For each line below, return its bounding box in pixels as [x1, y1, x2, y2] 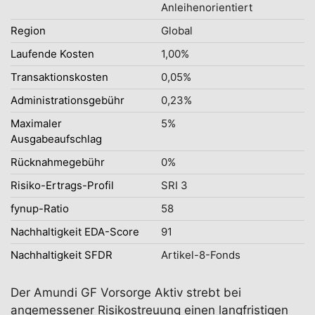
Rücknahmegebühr [11, 155, 105, 169]
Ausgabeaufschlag [11, 132, 102, 146]
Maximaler [11, 117, 62, 130]
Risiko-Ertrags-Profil [11, 179, 114, 192]
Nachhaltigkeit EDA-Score [11, 225, 139, 238]
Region [11, 24, 46, 37]
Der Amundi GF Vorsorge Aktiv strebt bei [11, 285, 241, 300]
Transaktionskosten [11, 70, 108, 84]
